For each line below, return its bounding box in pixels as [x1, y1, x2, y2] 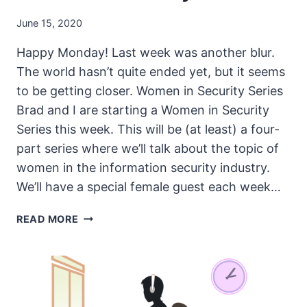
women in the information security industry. [16, 160, 270, 175]
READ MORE [16, 212, 79, 225]
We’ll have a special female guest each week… [16, 179, 281, 194]
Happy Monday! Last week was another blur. [16, 45, 275, 60]
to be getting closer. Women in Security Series [16, 83, 283, 98]
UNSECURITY [77, 225, 148, 238]
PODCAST [77, 241, 130, 254]
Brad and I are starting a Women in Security [16, 102, 269, 117]
